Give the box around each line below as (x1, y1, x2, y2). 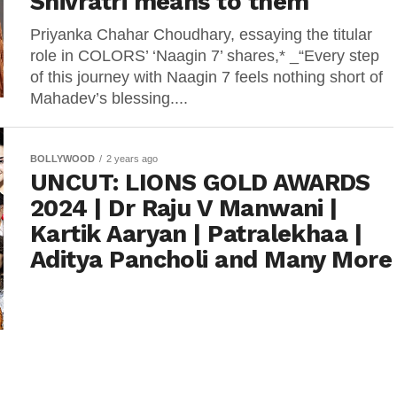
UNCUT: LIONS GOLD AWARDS (30, 168, 370, 197)
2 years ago (106, 153, 158, 164)
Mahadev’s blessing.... (30, 90, 188, 107)
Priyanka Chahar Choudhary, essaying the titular (30, 26, 372, 43)
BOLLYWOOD (30, 153, 95, 164)
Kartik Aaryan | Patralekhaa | (30, 220, 362, 248)
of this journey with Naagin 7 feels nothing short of (30, 68, 383, 86)
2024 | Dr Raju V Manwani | (30, 194, 338, 222)
